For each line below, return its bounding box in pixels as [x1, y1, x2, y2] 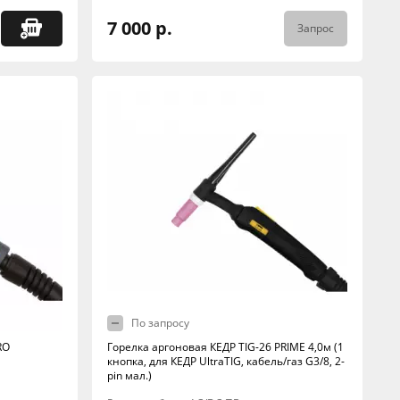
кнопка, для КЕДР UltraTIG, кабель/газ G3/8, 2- [106, 354, 345, 369]
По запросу [130, 315, 189, 330]
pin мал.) [106, 368, 152, 383]
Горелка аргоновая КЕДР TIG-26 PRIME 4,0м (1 [106, 339, 344, 354]
